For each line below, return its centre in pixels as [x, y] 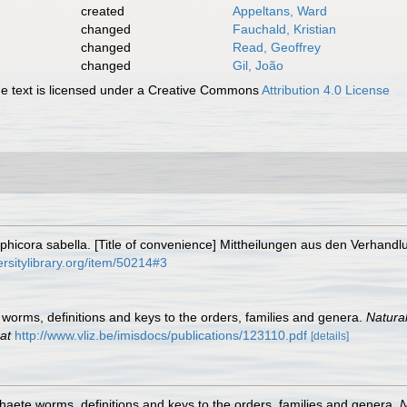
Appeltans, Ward [279, 11]
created [102, 11]
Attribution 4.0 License [326, 90]
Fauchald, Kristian [284, 29]
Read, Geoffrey [276, 47]
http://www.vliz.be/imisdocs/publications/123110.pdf [161, 335]
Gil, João [258, 65]
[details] [330, 336]
